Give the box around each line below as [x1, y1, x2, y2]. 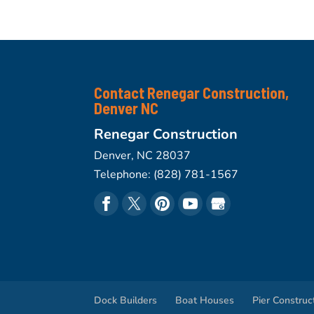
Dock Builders [94, 294, 158, 308]
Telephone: [94, 167, 154, 183]
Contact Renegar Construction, [94, 83, 289, 102]
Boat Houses [175, 294, 235, 308]
